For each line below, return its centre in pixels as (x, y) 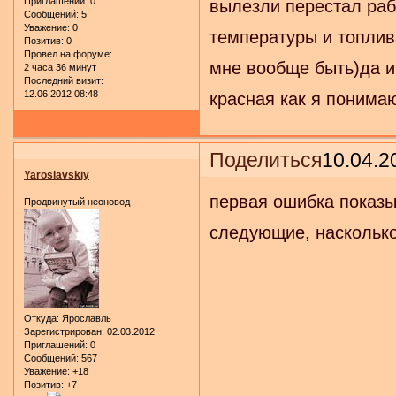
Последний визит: (64, 81)
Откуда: (42, 318)
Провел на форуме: (68, 54)
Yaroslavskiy (57, 175)
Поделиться (266, 160)
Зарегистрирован (63, 331)
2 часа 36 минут (60, 68)
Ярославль (85, 318)
